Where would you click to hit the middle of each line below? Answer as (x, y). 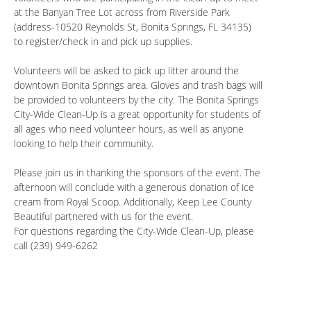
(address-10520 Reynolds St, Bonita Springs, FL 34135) (133, 27)
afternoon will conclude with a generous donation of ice (134, 187)
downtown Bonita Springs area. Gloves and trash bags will (138, 85)
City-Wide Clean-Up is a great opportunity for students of (137, 115)
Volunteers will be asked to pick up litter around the (126, 71)
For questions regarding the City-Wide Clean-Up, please (134, 231)
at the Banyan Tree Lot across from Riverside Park (122, 12)
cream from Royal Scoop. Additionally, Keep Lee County (133, 202)
